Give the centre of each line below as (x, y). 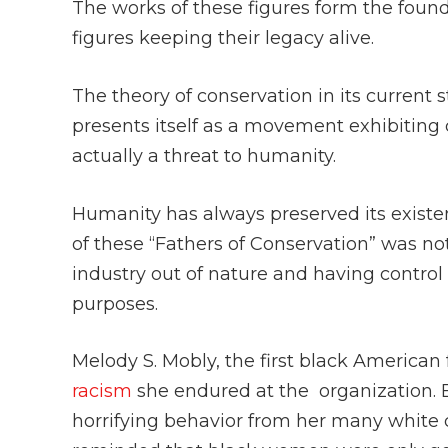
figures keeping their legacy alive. (225, 38)
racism (102, 391)
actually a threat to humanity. (206, 155)
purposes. (117, 303)
